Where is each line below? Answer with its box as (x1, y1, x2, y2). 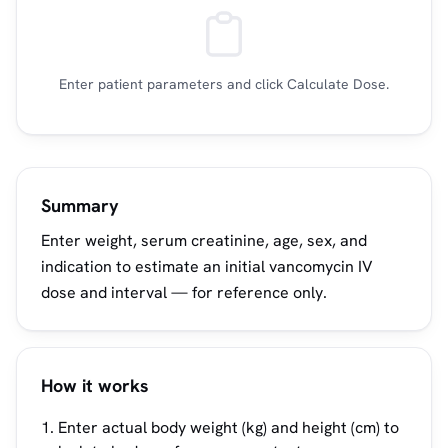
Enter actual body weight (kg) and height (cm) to (58, 417, 399, 438)
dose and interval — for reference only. (41, 282, 327, 303)
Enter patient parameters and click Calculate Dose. (59, 75, 389, 93)
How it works (41, 374, 149, 397)
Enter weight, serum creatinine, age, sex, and (41, 230, 367, 251)
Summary (41, 194, 119, 217)
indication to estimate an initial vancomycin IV (41, 256, 373, 277)
